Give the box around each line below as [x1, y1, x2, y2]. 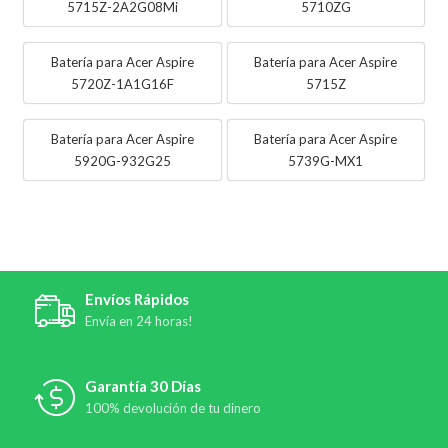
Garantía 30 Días [85, 376, 201, 395]
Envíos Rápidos [85, 289, 189, 308]
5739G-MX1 [288, 152, 364, 169]
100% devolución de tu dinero [85, 399, 261, 416]
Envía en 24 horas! [85, 312, 193, 329]
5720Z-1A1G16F [70, 75, 174, 92]
